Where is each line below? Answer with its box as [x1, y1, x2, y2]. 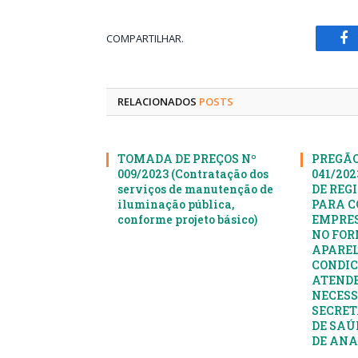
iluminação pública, [117, 197, 234, 213]
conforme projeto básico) [117, 212, 257, 228]
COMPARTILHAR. [106, 30, 184, 46]
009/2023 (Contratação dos [117, 166, 268, 182]
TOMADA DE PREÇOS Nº [117, 151, 257, 167]
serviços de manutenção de [117, 181, 273, 197]
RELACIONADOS [117, 94, 199, 109]
